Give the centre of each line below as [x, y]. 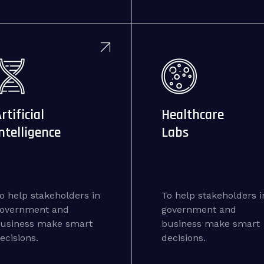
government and [199, 209]
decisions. [183, 238]
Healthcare [192, 115]
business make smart [210, 224]
